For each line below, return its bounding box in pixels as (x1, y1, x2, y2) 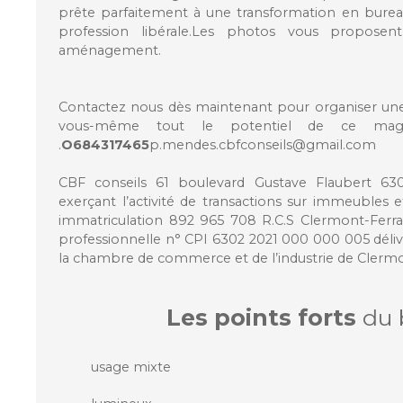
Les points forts (166, 303, 356, 331)
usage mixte (91, 358, 171, 375)
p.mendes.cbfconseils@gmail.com (149, 136, 376, 153)
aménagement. (58, 41, 161, 58)
